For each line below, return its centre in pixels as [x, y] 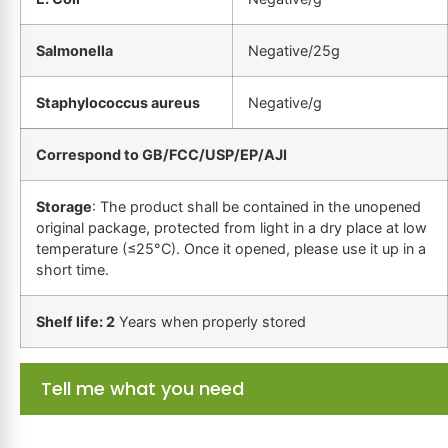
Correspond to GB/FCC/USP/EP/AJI [161, 155]
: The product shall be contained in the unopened [256, 207]
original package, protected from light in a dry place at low [231, 228]
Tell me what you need [142, 389]
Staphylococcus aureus [118, 103]
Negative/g [285, 103]
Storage [64, 207]
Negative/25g [294, 51]
